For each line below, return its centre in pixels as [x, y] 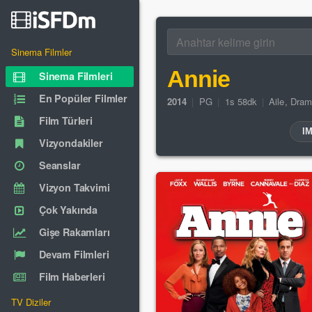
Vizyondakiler [71, 143]
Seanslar [60, 165]
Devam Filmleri [74, 254]
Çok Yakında [69, 210]
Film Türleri [66, 120]
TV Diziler [31, 302]
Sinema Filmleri [76, 76]
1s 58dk [241, 101]
